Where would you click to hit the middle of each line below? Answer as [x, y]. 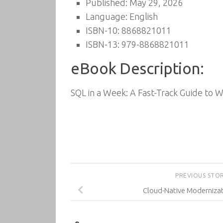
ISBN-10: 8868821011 [128, 30]
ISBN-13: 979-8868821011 [137, 44]
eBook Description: [137, 68]
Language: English [122, 16]
